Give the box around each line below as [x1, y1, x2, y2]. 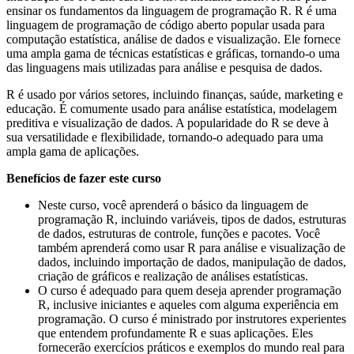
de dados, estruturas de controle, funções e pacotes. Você [38, 227, 320, 241]
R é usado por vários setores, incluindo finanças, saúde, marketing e [6, 88, 343, 102]
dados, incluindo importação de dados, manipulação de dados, [38, 255, 346, 269]
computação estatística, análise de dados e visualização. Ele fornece [6, 32, 341, 47]
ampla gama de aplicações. [6, 145, 139, 159]
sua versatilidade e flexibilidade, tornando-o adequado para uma [6, 130, 323, 145]
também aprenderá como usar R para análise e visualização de [38, 241, 345, 255]
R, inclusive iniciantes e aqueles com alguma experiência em [38, 298, 338, 312]
